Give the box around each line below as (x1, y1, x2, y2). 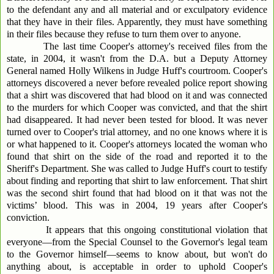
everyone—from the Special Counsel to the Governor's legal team (7, 237, 267, 248)
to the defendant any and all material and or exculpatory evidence (7, 4, 267, 15)
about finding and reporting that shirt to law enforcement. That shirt (7, 176, 267, 187)
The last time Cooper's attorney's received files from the (21, 41, 267, 52)
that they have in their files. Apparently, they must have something (7, 17, 267, 28)
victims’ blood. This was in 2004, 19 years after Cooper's (7, 200, 267, 211)
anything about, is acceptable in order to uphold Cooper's (7, 261, 267, 272)
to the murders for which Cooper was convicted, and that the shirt (7, 102, 267, 113)
